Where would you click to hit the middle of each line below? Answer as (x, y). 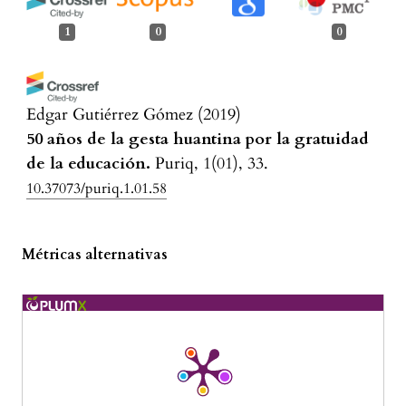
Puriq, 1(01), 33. (212, 164)
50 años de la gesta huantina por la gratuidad (198, 140)
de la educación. (88, 164)
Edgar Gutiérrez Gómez (110, 115)
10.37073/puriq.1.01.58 (97, 189)
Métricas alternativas (95, 255)
